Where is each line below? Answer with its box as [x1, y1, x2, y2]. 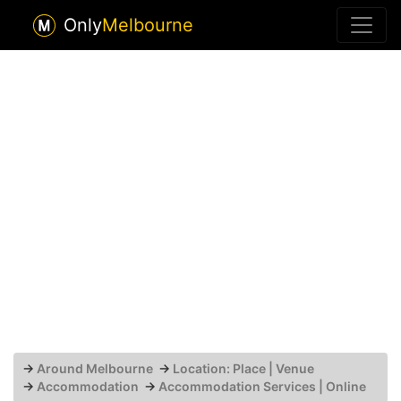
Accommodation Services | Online [158, 379, 366, 394]
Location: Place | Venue [173, 361, 314, 376]
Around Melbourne [37, 361, 153, 376]
